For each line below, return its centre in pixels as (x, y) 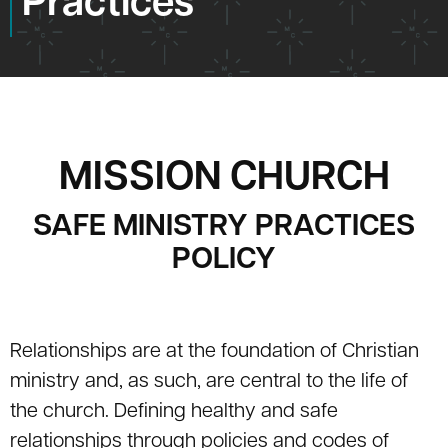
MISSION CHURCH (224, 179)
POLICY (224, 261)
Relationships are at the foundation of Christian (214, 352)
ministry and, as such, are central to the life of (209, 382)
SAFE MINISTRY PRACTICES (224, 228)
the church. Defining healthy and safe (174, 412)
